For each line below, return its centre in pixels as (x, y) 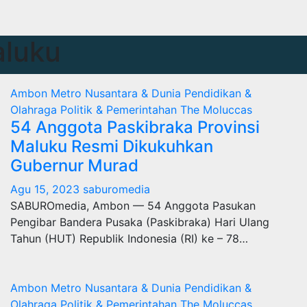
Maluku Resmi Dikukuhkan (112, 146)
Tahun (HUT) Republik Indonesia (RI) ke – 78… (129, 238)
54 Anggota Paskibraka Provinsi (135, 127)
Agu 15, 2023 (45, 189)
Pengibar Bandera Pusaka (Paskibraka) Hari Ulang (140, 222)
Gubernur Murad (74, 165)
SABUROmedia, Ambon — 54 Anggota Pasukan (133, 206)
